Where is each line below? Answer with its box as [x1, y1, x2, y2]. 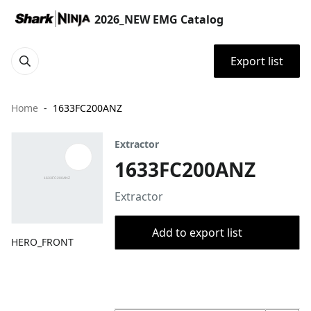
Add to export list [151, 225, 242, 240]
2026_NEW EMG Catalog [94, 12, 224, 27]
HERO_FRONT [11, 235, 74, 249]
